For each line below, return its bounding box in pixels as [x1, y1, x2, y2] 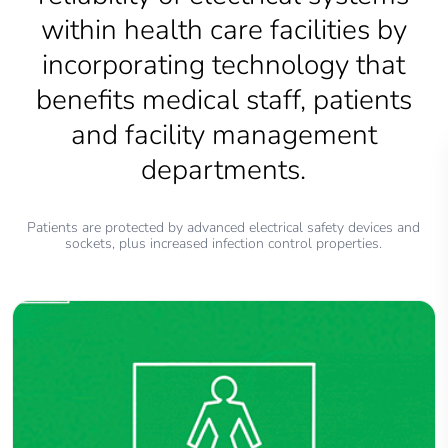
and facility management [70, 116, 377, 154]
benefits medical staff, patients [35, 81, 412, 119]
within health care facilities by [40, 11, 407, 49]
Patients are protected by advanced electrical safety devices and [27, 218, 421, 237]
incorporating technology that [42, 46, 406, 84]
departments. [141, 151, 307, 189]
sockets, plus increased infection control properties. [65, 234, 383, 253]
